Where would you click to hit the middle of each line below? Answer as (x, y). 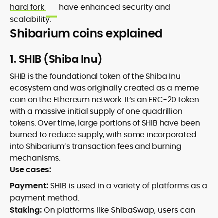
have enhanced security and (114, 7)
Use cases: (30, 170)
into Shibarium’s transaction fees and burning (96, 146)
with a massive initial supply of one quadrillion (96, 111)
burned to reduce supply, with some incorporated (103, 135)
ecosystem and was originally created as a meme (104, 88)
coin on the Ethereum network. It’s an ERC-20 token (104, 100)
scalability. (30, 19)
